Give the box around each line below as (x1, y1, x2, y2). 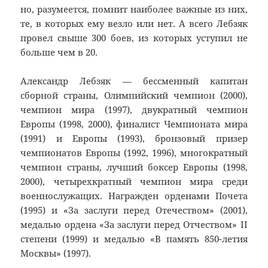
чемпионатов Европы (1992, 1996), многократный (20, 147, 248, 159)
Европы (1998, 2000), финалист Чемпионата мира (20, 118, 248, 130)
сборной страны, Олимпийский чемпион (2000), (20, 89, 248, 102)
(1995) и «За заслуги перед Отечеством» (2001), (20, 204, 248, 217)
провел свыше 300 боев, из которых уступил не (20, 32, 248, 44)
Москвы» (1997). (20, 247, 92, 260)
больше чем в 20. (20, 46, 98, 59)
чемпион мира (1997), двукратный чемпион (20, 103, 248, 116)
